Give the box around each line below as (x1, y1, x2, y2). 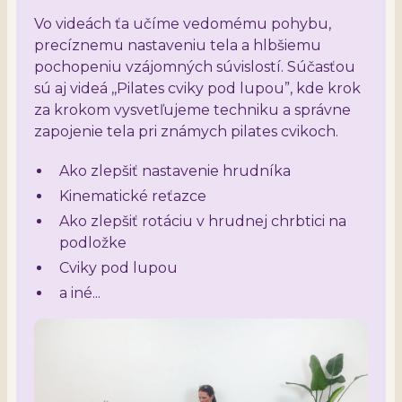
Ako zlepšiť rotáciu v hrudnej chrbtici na (59, 212, 346, 230)
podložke (59, 233, 127, 251)
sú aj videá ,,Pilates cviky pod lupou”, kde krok (34, 79, 361, 97)
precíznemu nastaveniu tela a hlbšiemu (34, 36, 321, 54)
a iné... (59, 284, 100, 301)
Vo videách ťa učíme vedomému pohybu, (34, 14, 331, 32)
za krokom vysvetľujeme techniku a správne (34, 100, 351, 118)
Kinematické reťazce (59, 187, 206, 205)
